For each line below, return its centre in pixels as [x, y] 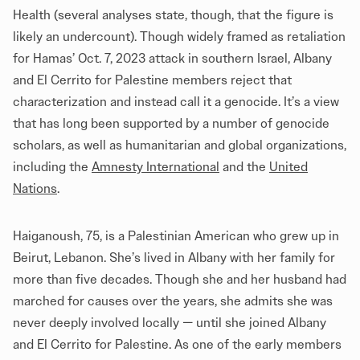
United [288, 166]
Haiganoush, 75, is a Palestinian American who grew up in [176, 235]
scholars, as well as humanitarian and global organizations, [180, 145]
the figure [292, 14]
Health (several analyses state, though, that [138, 14]
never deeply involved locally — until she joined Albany [170, 322]
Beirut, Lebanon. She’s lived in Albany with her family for [174, 257]
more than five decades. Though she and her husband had [180, 279]
